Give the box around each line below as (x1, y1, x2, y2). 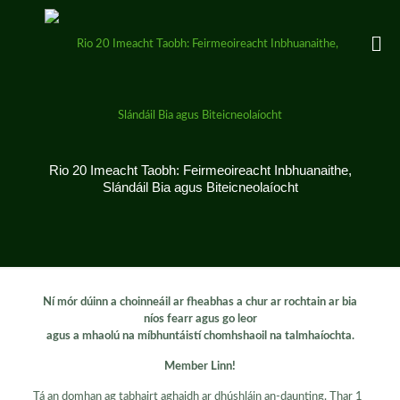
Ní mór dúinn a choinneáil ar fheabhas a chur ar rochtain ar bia (43, 296, 357, 308)
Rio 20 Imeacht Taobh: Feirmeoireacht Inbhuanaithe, (48, 162, 352, 178)
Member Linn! (164, 361, 236, 372)
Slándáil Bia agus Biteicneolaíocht (102, 179, 298, 195)
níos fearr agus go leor (143, 313, 257, 325)
